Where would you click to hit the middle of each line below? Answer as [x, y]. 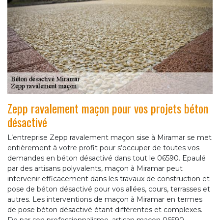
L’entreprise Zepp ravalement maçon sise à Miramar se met [110, 138]
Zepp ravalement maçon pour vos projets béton [108, 108]
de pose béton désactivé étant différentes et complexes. [105, 210]
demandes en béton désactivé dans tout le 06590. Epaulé [107, 158]
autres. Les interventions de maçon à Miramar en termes [105, 200]
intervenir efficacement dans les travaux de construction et [109, 179]
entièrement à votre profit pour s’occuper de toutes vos [103, 148]
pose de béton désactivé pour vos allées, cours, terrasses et [109, 189]
